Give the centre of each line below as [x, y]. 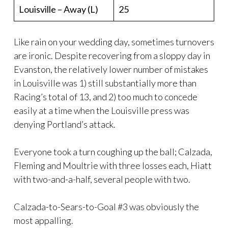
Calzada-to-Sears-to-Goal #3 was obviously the [106, 206]
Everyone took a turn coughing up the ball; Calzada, [113, 151]
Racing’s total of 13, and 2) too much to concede [106, 96]
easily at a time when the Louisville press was [102, 110]
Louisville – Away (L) [59, 9]
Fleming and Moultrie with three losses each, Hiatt [113, 165]
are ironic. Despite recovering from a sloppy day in [112, 55]
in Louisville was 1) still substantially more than [105, 83]
